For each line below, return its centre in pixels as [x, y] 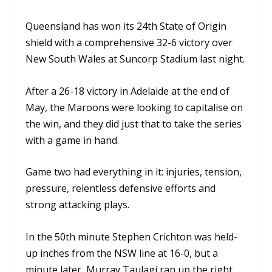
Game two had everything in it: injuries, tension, [134, 172]
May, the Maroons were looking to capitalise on [134, 107]
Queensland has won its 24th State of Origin [126, 26]
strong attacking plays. [78, 205]
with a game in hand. [73, 140]
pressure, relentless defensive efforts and [121, 189]
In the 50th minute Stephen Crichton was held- [132, 236]
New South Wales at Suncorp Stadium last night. [135, 59]
